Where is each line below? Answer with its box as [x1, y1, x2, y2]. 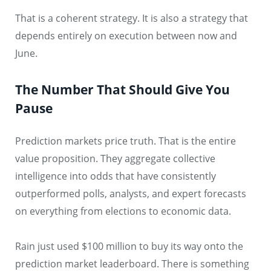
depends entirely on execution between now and [15, 28, 237, 42]
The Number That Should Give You [15, 80, 230, 98]
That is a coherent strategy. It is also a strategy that [15, 11, 248, 25]
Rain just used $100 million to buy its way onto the [15, 240, 243, 253]
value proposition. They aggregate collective [15, 151, 215, 165]
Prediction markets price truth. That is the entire [15, 134, 236, 148]
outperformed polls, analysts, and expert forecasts [15, 186, 246, 200]
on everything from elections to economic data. [15, 204, 231, 218]
